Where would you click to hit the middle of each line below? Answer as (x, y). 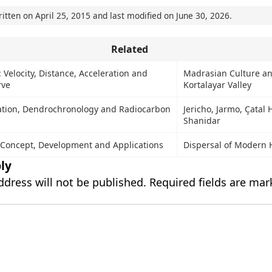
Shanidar (202, 121)
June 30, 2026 (202, 15)
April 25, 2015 (63, 15)
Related (129, 49)
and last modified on (133, 15)
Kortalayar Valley (217, 85)
